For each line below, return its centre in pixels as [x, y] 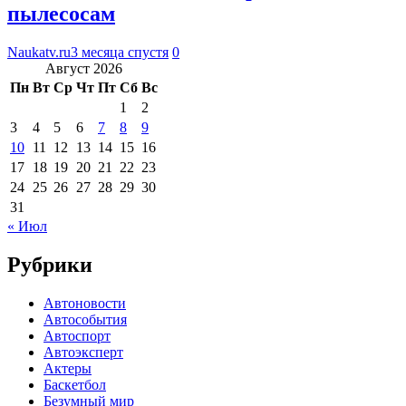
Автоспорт [77, 335]
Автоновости [85, 303]
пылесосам [61, 14]
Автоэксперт [83, 352]
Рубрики [50, 264]
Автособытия [85, 319]
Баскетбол [75, 384]
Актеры [68, 368]
